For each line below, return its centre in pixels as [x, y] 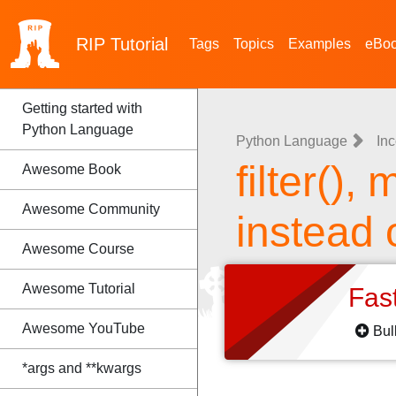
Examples [320, 44]
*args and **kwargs [82, 368]
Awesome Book [72, 169]
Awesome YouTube [84, 328]
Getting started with [82, 108]
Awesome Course [78, 249]
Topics [254, 44]
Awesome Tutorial [79, 289]
